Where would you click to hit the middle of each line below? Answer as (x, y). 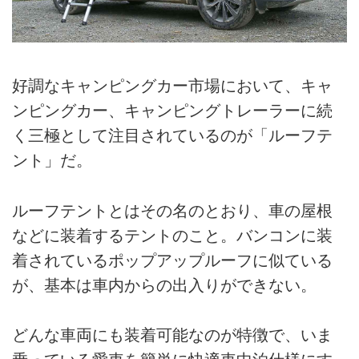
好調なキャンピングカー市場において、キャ (172, 86)
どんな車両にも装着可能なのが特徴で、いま (172, 335)
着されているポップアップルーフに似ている (172, 260)
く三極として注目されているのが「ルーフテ (172, 136)
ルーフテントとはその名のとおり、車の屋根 (172, 210)
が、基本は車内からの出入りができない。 (164, 285)
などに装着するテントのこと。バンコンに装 (172, 235)
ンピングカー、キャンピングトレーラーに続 (172, 111)
